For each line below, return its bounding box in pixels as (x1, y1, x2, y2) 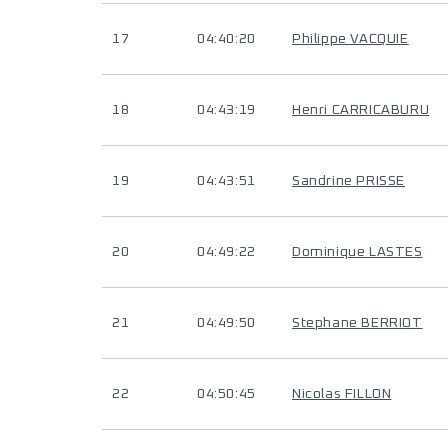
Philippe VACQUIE (292, 32, 409, 46)
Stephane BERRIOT (292, 316, 423, 330)
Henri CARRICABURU (292, 103, 430, 117)
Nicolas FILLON (292, 387, 392, 401)
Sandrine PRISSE (292, 174, 405, 188)
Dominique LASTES (292, 245, 423, 259)
